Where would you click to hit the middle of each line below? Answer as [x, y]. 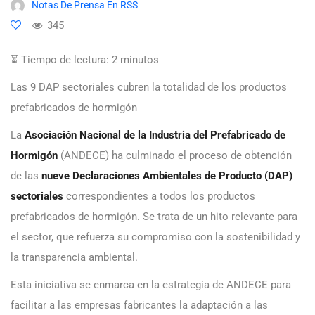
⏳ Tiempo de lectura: [60, 60]
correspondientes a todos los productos [161, 197]
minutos [140, 60]
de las [25, 176]
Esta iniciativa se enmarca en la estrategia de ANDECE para [151, 285]
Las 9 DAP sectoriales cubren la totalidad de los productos [149, 88]
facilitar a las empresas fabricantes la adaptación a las [139, 306]
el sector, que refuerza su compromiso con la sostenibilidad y [155, 237]
